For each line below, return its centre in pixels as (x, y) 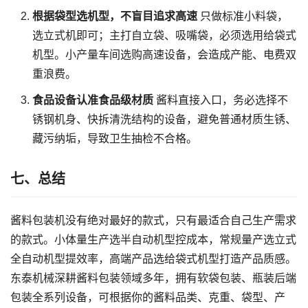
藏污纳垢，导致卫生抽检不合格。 (115, 138)
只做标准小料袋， (243, 16)
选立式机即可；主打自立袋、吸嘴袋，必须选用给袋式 (164, 35)
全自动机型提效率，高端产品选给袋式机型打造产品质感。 (153, 258)
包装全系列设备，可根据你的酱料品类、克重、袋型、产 (148, 297)
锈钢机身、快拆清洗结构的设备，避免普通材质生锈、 (164, 119)
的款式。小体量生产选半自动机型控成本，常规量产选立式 (153, 239)
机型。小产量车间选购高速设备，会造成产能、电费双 (164, 54)
